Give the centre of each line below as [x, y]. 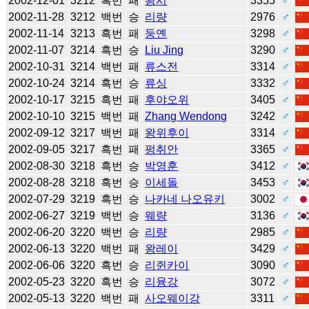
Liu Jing [165, 50]
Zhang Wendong [186, 116]
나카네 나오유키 [185, 199]
